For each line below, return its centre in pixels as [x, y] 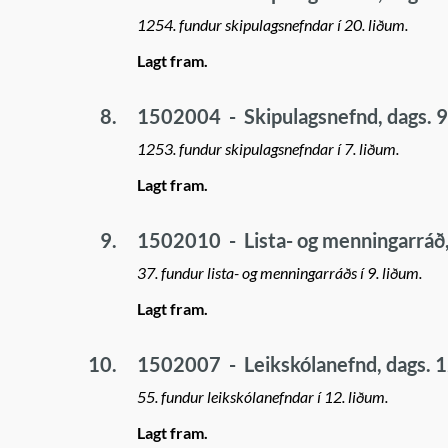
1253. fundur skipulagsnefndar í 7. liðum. [268, 148]
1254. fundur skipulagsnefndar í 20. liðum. [272, 24]
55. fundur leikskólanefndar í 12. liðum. [262, 396]
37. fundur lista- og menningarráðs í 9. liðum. [279, 272]
